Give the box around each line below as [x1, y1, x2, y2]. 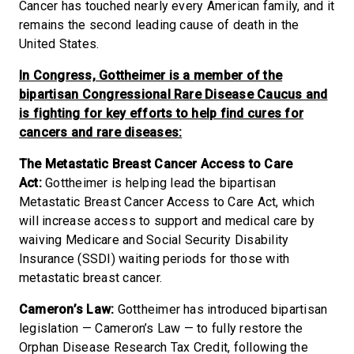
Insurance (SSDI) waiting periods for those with [19, 250, 290, 266]
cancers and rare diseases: [19, 124, 183, 140]
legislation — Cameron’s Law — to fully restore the [19, 320, 303, 336]
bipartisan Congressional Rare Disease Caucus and [19, 86, 328, 102]
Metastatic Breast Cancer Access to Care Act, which [19, 194, 314, 209]
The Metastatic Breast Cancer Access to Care [19, 156, 293, 171]
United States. [19, 36, 103, 51]
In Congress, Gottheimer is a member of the [19, 67, 283, 83]
